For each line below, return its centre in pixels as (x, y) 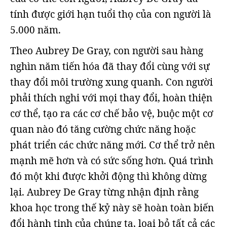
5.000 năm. (35, 30)
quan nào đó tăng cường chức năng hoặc (103, 129)
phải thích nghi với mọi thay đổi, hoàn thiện (111, 98)
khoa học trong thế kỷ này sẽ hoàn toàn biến (112, 208)
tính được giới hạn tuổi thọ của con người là (111, 14)
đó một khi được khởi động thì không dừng (108, 176)
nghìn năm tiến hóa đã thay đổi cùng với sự (110, 66)
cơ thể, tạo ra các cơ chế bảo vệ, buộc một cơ (112, 113)
